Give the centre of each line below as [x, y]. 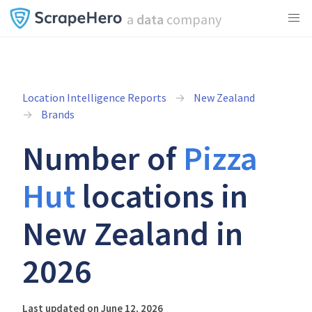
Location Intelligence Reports [94, 97]
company [192, 19]
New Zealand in [133, 233]
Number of [103, 158]
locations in [162, 196]
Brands [58, 114]
